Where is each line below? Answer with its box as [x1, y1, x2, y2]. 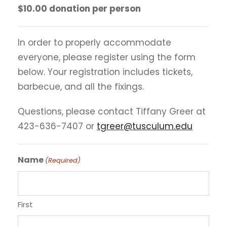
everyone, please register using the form [18, 51, 196, 64]
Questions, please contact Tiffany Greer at [18, 105, 206, 118]
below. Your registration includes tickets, [18, 66, 193, 79]
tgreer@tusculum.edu [97, 120, 193, 133]
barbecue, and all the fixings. [18, 81, 144, 93]
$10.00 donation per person [18, 3, 141, 15]
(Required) [45, 156, 81, 166]
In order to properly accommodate [18, 36, 171, 49]
